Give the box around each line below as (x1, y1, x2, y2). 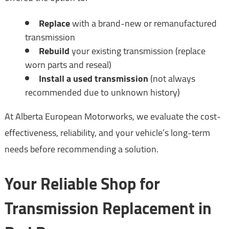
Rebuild (38, 42, 70, 60)
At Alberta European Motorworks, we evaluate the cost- (4, 108, 221, 125)
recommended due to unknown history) (25, 84, 180, 101)
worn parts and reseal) (25, 56, 111, 74)
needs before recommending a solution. (4, 141, 158, 158)
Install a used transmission (38, 70, 148, 87)
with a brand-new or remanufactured (70, 15, 217, 32)
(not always (148, 70, 195, 87)
